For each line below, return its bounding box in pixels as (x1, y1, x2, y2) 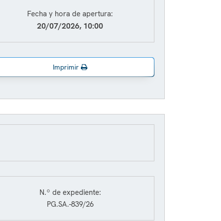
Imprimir (53, 63, 81, 72)
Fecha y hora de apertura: (27, 9, 113, 19)
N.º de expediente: (39, 187, 101, 197)
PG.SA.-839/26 (46, 199, 94, 209)
